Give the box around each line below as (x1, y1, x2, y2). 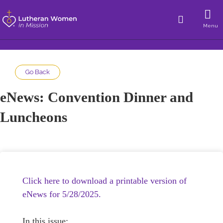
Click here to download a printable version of (22, 176, 187, 186)
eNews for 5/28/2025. (22, 189, 101, 199)
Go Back (25, 68, 50, 76)
